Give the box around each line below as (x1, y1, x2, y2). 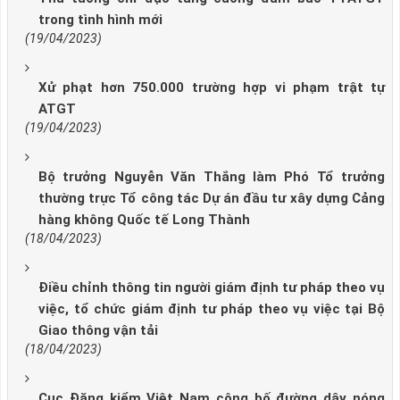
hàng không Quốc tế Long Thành (38, 211, 250, 228)
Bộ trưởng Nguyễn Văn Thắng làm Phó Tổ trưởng (38, 168, 385, 185)
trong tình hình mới (38, 11, 162, 28)
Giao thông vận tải (38, 321, 158, 338)
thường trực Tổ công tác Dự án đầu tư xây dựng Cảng (38, 189, 385, 206)
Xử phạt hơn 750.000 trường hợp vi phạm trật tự (38, 79, 385, 96)
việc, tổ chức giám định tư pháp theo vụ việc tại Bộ (38, 300, 385, 317)
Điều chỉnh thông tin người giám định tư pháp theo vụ (38, 279, 385, 296)
